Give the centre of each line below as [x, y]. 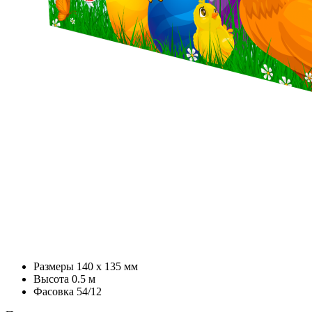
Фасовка [54, 291]
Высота [51, 279]
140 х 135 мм [107, 266]
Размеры [54, 266]
